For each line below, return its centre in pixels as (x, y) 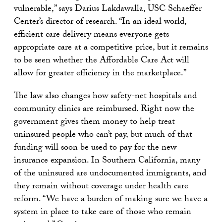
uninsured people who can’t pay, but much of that (103, 136)
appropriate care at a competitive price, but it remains (111, 49)
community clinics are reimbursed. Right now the (104, 110)
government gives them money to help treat (94, 123)
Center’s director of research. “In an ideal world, (100, 23)
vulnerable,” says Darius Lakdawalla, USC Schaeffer (108, 10)
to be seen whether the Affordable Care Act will (102, 61)
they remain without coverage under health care (101, 187)
